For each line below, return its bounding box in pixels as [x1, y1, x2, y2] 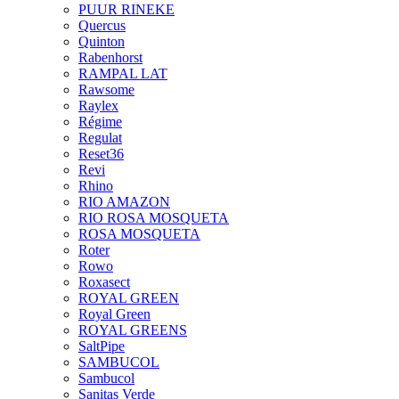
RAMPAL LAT [78, 66, 167, 81]
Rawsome [78, 82, 134, 97]
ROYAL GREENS [78, 322, 187, 338]
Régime [78, 114, 122, 129]
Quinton [78, 34, 125, 49]
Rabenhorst [78, 50, 142, 65]
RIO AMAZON [78, 194, 170, 209]
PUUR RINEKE [78, 2, 175, 17]
